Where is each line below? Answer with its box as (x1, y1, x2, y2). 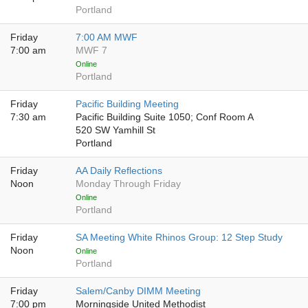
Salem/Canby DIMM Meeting (76, 286, 201, 296)
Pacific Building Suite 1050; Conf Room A (76, 112, 254, 122)
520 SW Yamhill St (76, 125, 155, 135)
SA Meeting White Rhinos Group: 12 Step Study (76, 232, 283, 243)
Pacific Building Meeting (76, 99, 179, 109)
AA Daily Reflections (76, 166, 162, 176)
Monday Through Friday (76, 179, 181, 189)
